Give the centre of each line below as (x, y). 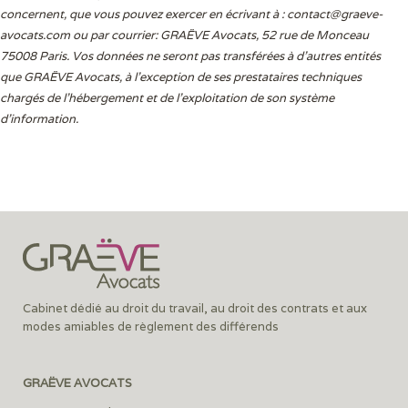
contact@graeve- (335, 14)
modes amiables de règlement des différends (151, 326)
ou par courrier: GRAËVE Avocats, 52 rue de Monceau (219, 35)
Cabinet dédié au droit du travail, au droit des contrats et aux (195, 308)
